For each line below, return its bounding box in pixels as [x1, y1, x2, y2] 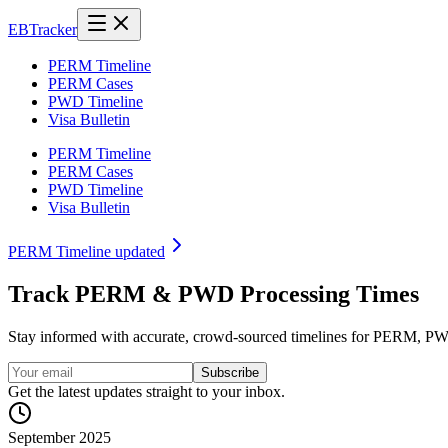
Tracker [29, 21, 77, 38]
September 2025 [8, 428, 111, 446]
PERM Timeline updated [8, 243, 165, 260]
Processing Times [234, 280, 419, 307]
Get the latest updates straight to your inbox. [8, 382, 285, 400]
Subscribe [201, 364, 259, 380]
